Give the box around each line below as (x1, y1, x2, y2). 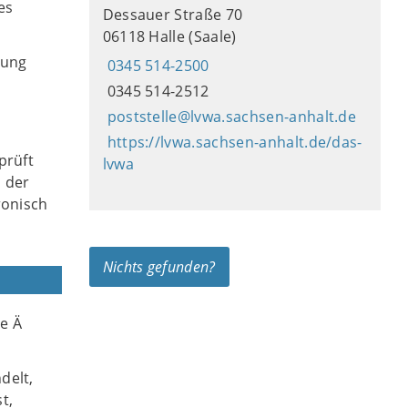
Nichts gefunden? (102, 257, 216, 277)
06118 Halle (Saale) (102, 26, 237, 46)
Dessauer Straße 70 (102, 5, 243, 25)
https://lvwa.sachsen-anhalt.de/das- (107, 132, 362, 152)
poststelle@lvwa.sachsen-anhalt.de (107, 107, 357, 127)
